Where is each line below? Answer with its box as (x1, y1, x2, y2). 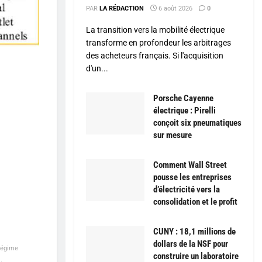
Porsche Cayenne (153, 93, 213, 104)
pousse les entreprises (153, 172, 232, 183)
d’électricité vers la (153, 184, 220, 195)
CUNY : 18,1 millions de (153, 226, 236, 237)
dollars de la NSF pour (153, 239, 228, 250)
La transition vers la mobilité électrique (86, 25, 225, 35)
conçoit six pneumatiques (153, 118, 242, 129)
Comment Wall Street (153, 160, 227, 171)
